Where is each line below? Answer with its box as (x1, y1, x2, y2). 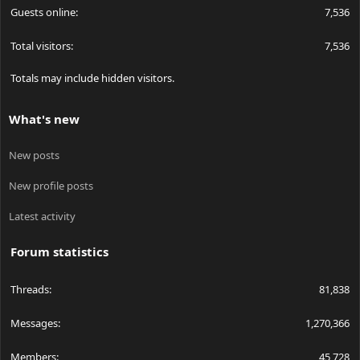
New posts (9, 147, 59, 162)
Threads (10, 281, 49, 297)
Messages (10, 315, 58, 330)
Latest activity (9, 208, 76, 223)
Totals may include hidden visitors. (10, 70, 174, 85)
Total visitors (10, 38, 71, 53)
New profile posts (9, 178, 93, 193)
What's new (9, 110, 80, 127)
